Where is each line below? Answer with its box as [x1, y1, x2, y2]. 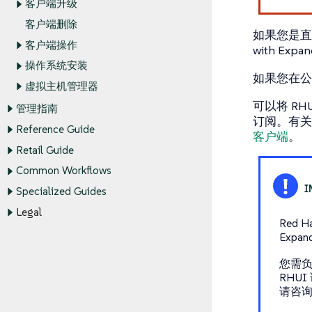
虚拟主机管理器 [25, 79, 98, 93]
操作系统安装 [25, 58, 88, 72]
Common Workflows [15, 164, 111, 178]
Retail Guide [15, 143, 74, 157]
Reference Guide [15, 123, 95, 136]
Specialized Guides [15, 185, 107, 198]
